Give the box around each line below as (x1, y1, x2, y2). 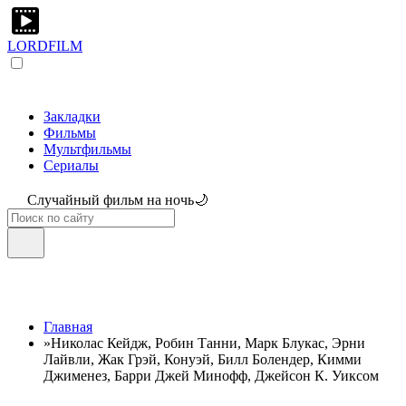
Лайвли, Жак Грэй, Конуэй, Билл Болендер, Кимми (43, 352, 362, 367)
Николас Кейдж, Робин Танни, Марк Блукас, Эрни (51, 335, 365, 351)
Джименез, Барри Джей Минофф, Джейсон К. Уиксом (43, 368, 379, 383)
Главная (43, 319, 92, 334)
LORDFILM (7, 38, 82, 53)
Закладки (43, 109, 101, 124)
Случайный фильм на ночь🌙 (27, 192, 208, 208)
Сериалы (43, 158, 99, 173)
